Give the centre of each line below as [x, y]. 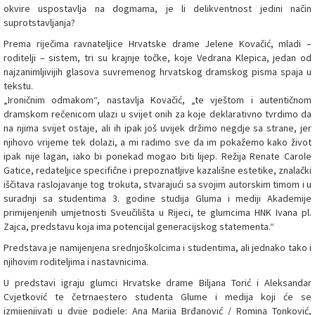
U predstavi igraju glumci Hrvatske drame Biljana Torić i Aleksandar [157, 282]
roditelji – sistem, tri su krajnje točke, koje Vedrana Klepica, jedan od [157, 57]
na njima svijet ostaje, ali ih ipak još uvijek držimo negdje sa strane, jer [157, 128]
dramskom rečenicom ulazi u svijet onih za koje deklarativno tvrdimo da [157, 114]
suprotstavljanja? [39, 22]
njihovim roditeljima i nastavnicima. [76, 261]
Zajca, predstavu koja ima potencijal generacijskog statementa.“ [139, 226]
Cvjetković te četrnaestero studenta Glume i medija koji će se [157, 296]
